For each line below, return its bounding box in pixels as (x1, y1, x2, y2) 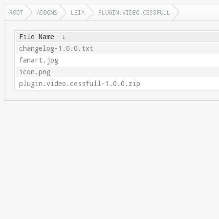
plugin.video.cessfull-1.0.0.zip (19, 79, 140, 88)
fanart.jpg (19, 56, 58, 65)
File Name (19, 32, 54, 41)
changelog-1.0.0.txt (19, 44, 93, 53)
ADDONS (37, 8, 57, 16)
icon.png (19, 67, 50, 76)
